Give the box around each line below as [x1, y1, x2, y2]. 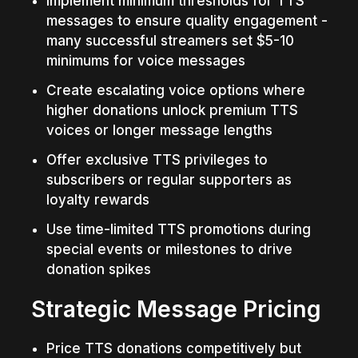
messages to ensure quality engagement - [46, 12, 328, 29]
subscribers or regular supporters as [46, 171, 292, 188]
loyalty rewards [46, 191, 149, 208]
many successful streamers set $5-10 [46, 32, 294, 49]
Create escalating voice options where [46, 82, 305, 98]
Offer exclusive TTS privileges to [46, 151, 268, 168]
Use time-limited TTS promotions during [46, 221, 311, 237]
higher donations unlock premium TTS [46, 101, 298, 118]
